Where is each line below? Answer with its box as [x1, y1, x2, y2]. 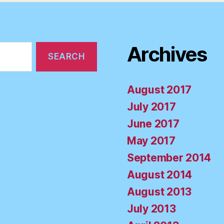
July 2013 [127, 202, 176, 215]
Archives [127, 42, 207, 67]
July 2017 [127, 100, 176, 113]
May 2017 [127, 134, 175, 147]
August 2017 [127, 83, 192, 96]
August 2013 [127, 185, 192, 198]
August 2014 [127, 168, 192, 181]
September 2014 [127, 151, 211, 164]
